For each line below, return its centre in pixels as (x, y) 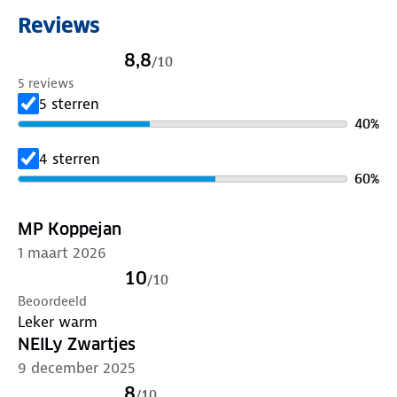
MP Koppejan (70, 229)
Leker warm (58, 321)
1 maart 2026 (62, 252)
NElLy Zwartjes (77, 344)
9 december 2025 (77, 367)
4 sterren (70, 158)
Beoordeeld (52, 301)
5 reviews (46, 83)
